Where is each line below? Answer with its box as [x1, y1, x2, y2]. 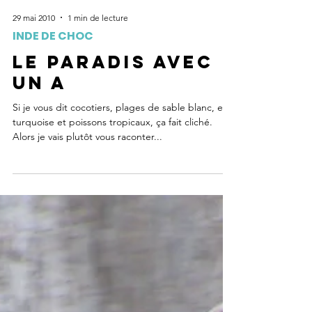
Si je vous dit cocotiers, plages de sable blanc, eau [13, 235, 233, 247]
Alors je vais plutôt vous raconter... [13, 264, 162, 276]
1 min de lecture [68, 146, 128, 157]
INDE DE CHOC [13, 162, 93, 178]
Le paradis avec [13, 185, 214, 207]
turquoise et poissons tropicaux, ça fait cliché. [13, 249, 212, 262]
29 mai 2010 [13, 146, 55, 157]
